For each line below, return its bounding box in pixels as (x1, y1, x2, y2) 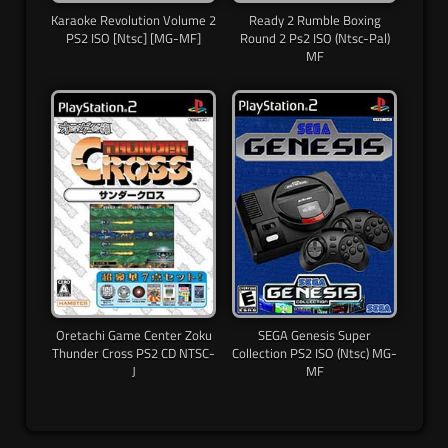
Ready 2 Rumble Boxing (248, 9, 381, 30)
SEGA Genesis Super (258, 325, 371, 346)
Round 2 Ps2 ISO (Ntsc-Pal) (239, 27, 390, 48)
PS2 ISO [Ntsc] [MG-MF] (66, 27, 201, 48)
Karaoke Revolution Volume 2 (51, 9, 216, 30)
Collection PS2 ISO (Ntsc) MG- (232, 343, 397, 364)
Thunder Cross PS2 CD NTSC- (52, 343, 215, 364)
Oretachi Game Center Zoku (55, 325, 212, 346)
